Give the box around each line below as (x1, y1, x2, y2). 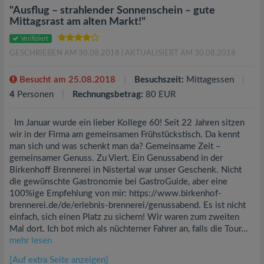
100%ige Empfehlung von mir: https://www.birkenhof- (9, 189, 222, 198)
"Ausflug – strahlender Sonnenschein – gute (9, 5, 215, 16)
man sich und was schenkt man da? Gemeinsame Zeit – (9, 141, 221, 151)
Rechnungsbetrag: (72, 90, 143, 99)
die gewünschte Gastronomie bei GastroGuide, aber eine (9, 177, 227, 186)
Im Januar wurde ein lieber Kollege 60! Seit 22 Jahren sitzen (9, 118, 245, 127)
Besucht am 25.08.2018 (17, 75, 115, 84)
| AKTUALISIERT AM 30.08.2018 (121, 49, 236, 57)
